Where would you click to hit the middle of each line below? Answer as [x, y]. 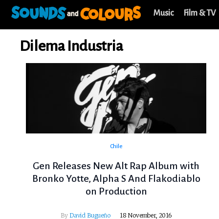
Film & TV [199, 13]
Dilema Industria [71, 46]
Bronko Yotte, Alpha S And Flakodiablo [116, 179]
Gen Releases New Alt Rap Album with [116, 166]
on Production [116, 191]
